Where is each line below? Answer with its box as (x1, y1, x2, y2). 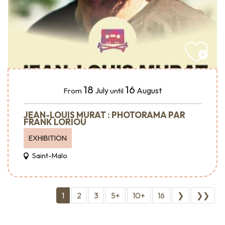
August (137, 85, 162, 96)
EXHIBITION (29, 134, 67, 143)
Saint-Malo (31, 151, 67, 161)
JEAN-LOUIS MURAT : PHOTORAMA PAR (24, 109, 185, 121)
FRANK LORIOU (24, 117, 86, 128)
